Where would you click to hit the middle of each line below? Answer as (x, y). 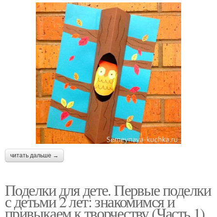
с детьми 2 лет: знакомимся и (90, 201)
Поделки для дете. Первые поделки (108, 189)
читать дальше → (34, 155)
